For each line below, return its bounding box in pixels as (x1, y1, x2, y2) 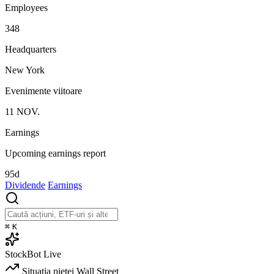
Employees (5, 2, 48, 13)
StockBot (5, 249, 41, 260)
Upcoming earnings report (5, 148, 106, 159)
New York (5, 65, 45, 76)
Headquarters (5, 44, 56, 55)
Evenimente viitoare (5, 86, 82, 97)
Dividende (5, 180, 45, 191)
